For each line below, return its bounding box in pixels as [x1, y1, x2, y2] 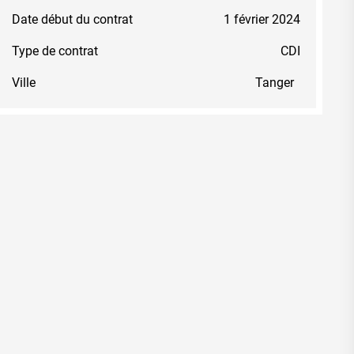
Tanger [255, 74, 294, 90]
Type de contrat [11, 43, 98, 58]
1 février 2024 [224, 11, 300, 27]
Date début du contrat [11, 11, 133, 27]
